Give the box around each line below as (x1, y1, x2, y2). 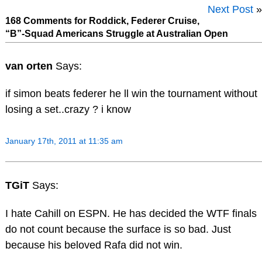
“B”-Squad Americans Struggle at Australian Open (5, 28, 228, 39)
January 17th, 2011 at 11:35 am (5, 136, 123, 146)
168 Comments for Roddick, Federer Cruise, (5, 15, 199, 26)
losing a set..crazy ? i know (5, 104, 131, 116)
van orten (5, 60, 56, 72)
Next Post (208, 3, 253, 15)
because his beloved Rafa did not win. (5, 239, 182, 251)
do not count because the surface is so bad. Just (5, 223, 231, 235)
